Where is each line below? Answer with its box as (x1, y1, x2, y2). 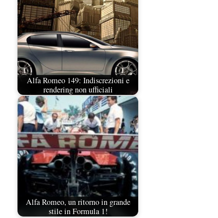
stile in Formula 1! (48, 205, 108, 217)
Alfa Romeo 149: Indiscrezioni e (26, 74, 129, 86)
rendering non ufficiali (43, 84, 113, 95)
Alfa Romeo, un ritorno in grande (25, 196, 130, 207)
